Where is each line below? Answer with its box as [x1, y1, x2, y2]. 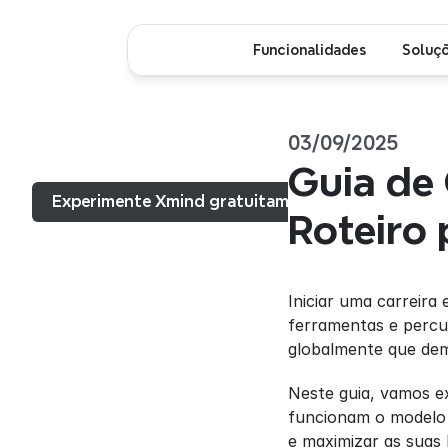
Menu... [48, 151, 96, 167]
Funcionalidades [253, 42, 366, 57]
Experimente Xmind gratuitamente [52, 193, 325, 210]
